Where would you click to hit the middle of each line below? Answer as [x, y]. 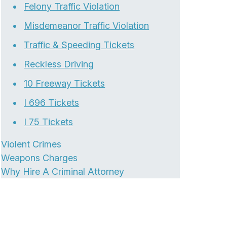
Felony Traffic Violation [72, 6]
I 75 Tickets [49, 122]
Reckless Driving [59, 64]
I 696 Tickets [52, 103]
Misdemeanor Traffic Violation [87, 26]
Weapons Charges [40, 158]
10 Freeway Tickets [65, 83]
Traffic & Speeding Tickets [79, 45]
